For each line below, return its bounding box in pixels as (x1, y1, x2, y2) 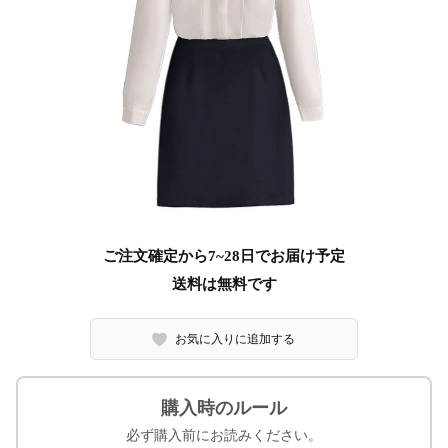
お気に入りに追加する (175, 332, 296, 346)
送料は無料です (171, 276, 277, 292)
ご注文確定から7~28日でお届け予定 (103, 248, 345, 264)
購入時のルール (161, 398, 287, 418)
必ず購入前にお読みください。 (126, 428, 322, 443)
